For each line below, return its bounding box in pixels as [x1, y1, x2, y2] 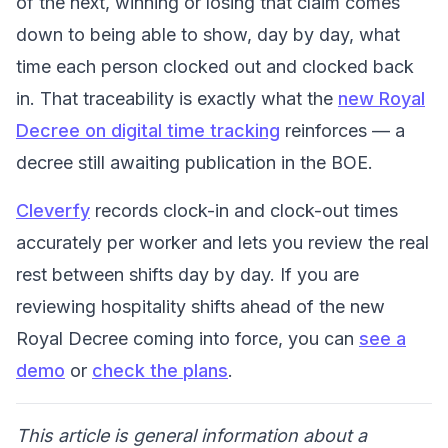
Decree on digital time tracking [16, 119, 280, 141]
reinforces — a [280, 119, 405, 141]
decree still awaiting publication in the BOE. [16, 151, 373, 173]
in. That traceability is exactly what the [16, 87, 338, 109]
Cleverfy [16, 199, 90, 221]
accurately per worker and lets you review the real [16, 231, 429, 253]
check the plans [92, 359, 228, 381]
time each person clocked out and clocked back [16, 55, 414, 77]
